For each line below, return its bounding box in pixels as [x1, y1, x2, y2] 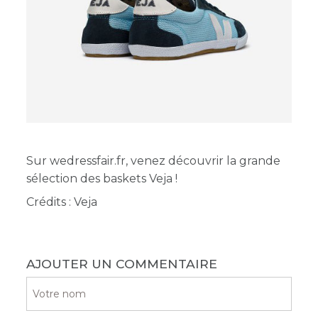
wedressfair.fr [50, 153, 126, 168]
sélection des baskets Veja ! [26, 171, 178, 185]
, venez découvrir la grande [126, 153, 281, 168]
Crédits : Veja [26, 194, 101, 209]
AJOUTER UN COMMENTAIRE [26, 256, 218, 271]
